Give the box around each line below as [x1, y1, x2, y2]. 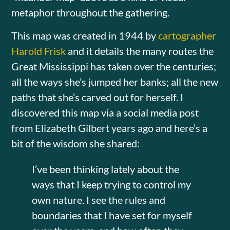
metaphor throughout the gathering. [11, 6, 170, 19]
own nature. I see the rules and [32, 193, 166, 206]
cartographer [158, 29, 217, 42]
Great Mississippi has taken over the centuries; [11, 60, 217, 72]
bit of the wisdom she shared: [11, 137, 142, 149]
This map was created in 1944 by [11, 29, 159, 42]
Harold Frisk [11, 44, 66, 57]
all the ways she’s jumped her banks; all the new [11, 75, 219, 88]
